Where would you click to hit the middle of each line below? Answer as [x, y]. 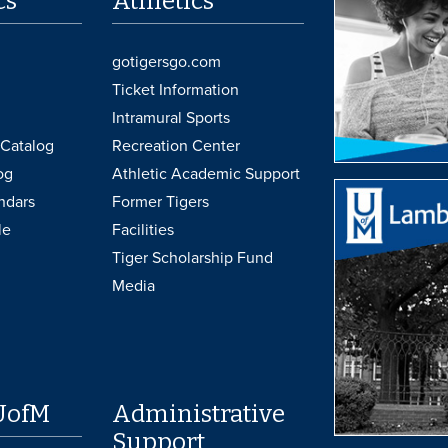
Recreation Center [176, 145]
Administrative [199, 413]
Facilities [143, 229]
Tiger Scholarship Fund [193, 257]
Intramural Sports [171, 117]
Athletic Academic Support [206, 173]
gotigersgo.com [167, 61]
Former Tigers [161, 201]
